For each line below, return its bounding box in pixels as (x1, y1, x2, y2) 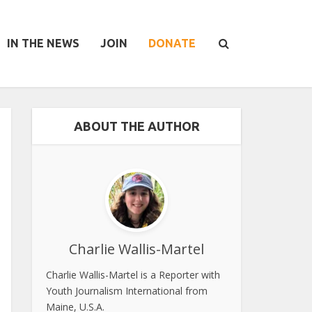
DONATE (148, 37, 196, 49)
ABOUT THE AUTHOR (73, 119, 200, 133)
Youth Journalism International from (46, 283, 208, 297)
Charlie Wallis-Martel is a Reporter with (46, 267, 220, 281)
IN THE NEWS (7, 37, 79, 49)
